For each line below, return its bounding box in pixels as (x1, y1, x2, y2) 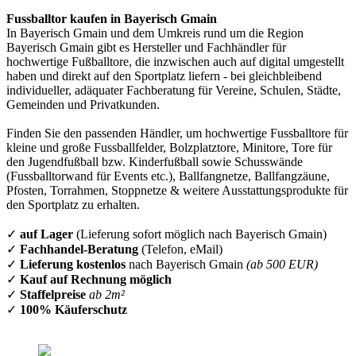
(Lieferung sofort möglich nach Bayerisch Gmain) (73, 227, 327, 241)
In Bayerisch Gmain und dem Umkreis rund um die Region (6, 26, 304, 40)
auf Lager (20, 227, 73, 241)
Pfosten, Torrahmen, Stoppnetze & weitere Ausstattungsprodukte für (6, 184, 348, 197)
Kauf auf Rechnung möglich (20, 273, 172, 286)
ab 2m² (89, 288, 125, 301)
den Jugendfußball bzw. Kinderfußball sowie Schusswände (6, 155, 303, 168)
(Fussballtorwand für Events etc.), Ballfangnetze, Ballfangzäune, (6, 169, 330, 183)
